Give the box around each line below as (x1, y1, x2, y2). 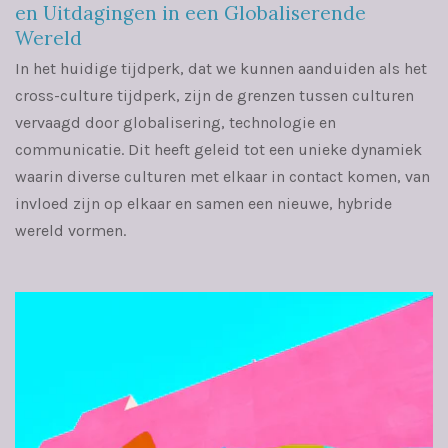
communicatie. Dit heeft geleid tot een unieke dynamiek (15, 139, 422, 159)
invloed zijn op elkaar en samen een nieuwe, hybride (15, 193, 392, 213)
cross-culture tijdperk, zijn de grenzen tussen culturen (15, 85, 414, 105)
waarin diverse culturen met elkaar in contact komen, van (15, 166, 430, 186)
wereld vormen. (15, 220, 126, 240)
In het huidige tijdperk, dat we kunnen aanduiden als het (15, 58, 427, 78)
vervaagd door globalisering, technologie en (15, 112, 336, 132)
